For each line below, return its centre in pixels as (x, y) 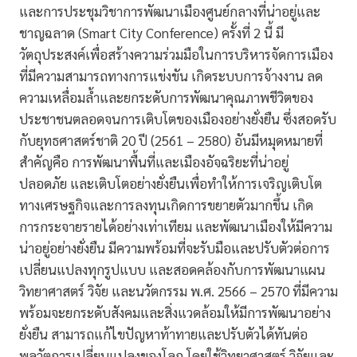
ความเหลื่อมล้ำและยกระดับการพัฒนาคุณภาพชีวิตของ (166, 98)
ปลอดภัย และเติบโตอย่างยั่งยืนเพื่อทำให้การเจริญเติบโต (171, 184)
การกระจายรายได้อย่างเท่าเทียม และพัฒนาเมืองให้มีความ (176, 227)
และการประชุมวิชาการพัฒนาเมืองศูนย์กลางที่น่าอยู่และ (170, 12)
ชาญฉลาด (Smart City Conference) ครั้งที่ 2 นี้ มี (151, 33)
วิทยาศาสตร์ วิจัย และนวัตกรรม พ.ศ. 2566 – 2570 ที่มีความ (178, 291)
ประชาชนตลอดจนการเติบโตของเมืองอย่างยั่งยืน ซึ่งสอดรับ (178, 119)
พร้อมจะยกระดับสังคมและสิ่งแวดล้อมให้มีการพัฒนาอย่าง (175, 313)
